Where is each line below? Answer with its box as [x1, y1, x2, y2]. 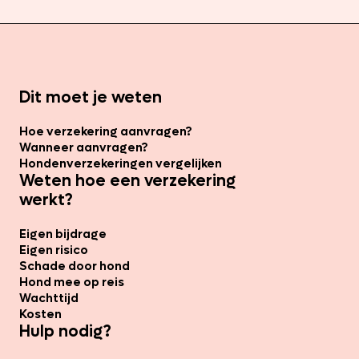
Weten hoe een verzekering [19, 170, 236, 192]
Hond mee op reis [19, 273, 124, 290]
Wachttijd [19, 289, 79, 306]
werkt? [19, 189, 73, 211]
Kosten [19, 305, 62, 322]
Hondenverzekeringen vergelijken [19, 155, 222, 171]
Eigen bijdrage [19, 225, 107, 242]
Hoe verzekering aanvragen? [19, 123, 192, 139]
